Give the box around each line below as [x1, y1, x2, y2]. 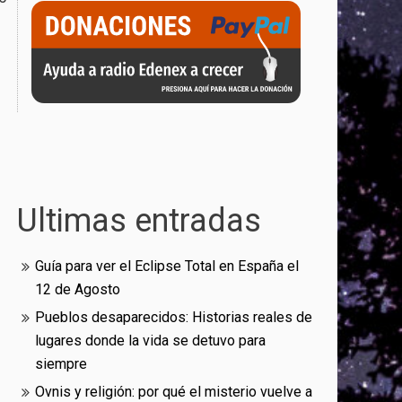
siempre [35, 355, 88, 373]
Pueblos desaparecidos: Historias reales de [35, 309, 313, 327]
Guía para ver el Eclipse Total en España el [35, 258, 300, 275]
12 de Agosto [35, 281, 121, 299]
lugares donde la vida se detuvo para [35, 332, 267, 350]
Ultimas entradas [17, 202, 262, 240]
